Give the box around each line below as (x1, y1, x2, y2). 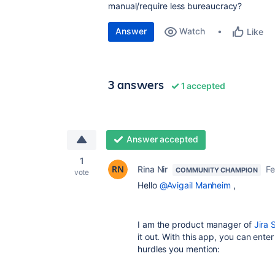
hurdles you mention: (137, 244, 220, 254)
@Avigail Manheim (159, 180, 231, 190)
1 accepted (179, 80, 226, 91)
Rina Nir (137, 164, 168, 174)
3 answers (108, 76, 165, 93)
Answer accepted (126, 134, 198, 144)
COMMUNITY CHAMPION (176, 166, 258, 174)
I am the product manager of (137, 219, 254, 230)
